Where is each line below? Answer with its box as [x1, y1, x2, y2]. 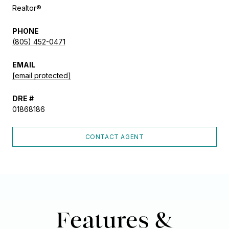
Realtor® [12, 4, 41, 12]
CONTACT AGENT [85, 133, 144, 141]
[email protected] [12, 71, 71, 80]
